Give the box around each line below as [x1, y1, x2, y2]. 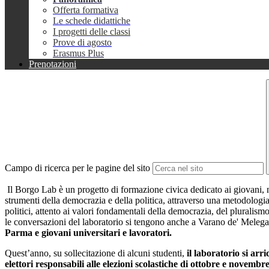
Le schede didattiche [53, 16, 130, 26]
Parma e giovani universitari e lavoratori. [5, 228, 172, 238]
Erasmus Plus [53, 48, 104, 59]
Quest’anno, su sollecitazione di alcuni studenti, [5, 248, 187, 259]
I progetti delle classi [53, 26, 130, 37]
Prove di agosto [53, 37, 112, 48]
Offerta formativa [53, 5, 118, 16]
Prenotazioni [29, 59, 76, 70]
